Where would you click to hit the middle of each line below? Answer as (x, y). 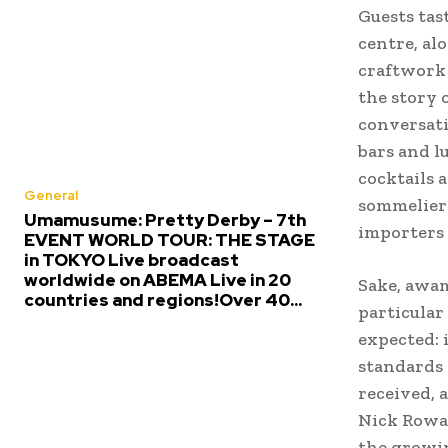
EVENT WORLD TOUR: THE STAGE (169, 239)
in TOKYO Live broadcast (131, 259)
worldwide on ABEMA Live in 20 (157, 279)
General (51, 195)
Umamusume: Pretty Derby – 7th (165, 219)
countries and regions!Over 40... (163, 299)
